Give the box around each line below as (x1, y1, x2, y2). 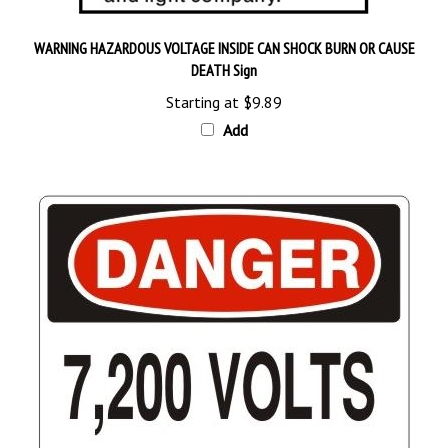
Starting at (166, 68, 239, 89)
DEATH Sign (191, 36, 257, 57)
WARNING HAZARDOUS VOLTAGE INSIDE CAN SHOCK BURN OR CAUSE (33, 14, 415, 35)
